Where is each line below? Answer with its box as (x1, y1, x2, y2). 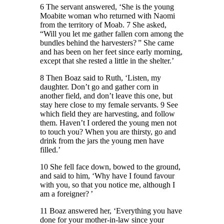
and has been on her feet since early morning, (40, 47, 183, 56)
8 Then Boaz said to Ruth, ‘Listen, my (40, 73, 161, 82)
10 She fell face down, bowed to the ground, (40, 162, 181, 171)
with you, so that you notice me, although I (40, 180, 175, 189)
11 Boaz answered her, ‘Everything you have (40, 206, 182, 215)
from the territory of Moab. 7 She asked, (40, 20, 167, 29)
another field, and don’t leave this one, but (40, 91, 173, 100)
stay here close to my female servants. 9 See (40, 100, 178, 109)
